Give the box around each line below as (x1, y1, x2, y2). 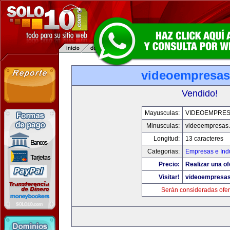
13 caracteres (185, 135, 223, 142)
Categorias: (147, 148, 180, 155)
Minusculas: (146, 122, 180, 129)
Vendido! (182, 88, 218, 99)
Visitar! (159, 174, 180, 181)
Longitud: (154, 135, 180, 142)
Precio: (159, 161, 180, 168)
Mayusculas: (145, 109, 180, 117)
